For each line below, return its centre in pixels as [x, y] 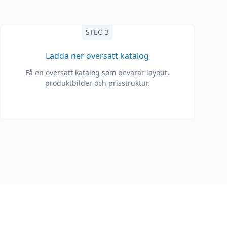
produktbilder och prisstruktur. [97, 83]
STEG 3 [97, 32]
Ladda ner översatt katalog [97, 56]
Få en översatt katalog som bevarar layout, [97, 73]
